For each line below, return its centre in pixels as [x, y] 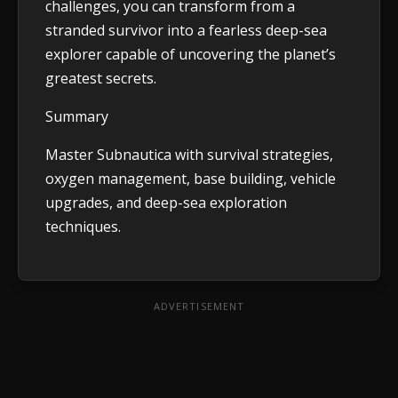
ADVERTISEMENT [199, 306]
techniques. [83, 226]
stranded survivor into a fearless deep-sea [186, 30]
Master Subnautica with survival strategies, [189, 154]
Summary [77, 116]
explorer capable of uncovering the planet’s [191, 54]
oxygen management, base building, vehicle [191, 178]
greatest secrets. [101, 78]
